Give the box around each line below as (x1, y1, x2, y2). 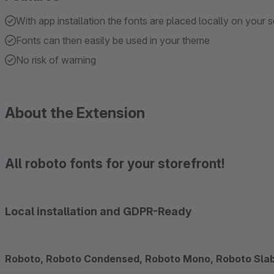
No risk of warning (16, 54, 96, 66)
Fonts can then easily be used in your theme (16, 34, 210, 46)
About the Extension (5, 104, 145, 122)
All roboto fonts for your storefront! (5, 156, 224, 171)
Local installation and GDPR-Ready (5, 205, 192, 218)
